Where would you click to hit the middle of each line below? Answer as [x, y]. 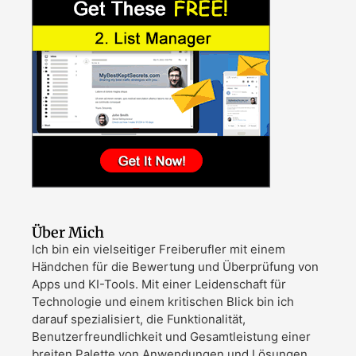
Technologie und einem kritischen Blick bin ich [163, 301]
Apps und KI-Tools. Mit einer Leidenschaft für [159, 284]
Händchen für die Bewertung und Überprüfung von [175, 266]
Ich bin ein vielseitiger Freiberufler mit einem [159, 249]
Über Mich [68, 232]
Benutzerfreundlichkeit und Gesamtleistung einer [171, 336]
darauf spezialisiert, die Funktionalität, [139, 319]
